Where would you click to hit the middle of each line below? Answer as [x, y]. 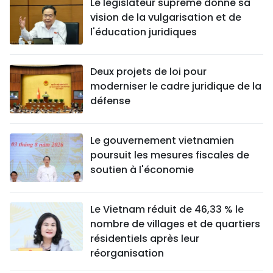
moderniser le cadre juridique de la [176, 87]
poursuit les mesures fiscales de [170, 155]
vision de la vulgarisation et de [166, 18]
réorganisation [127, 253]
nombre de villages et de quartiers [175, 224]
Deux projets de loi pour [148, 72]
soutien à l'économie [142, 170]
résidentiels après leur [145, 239]
